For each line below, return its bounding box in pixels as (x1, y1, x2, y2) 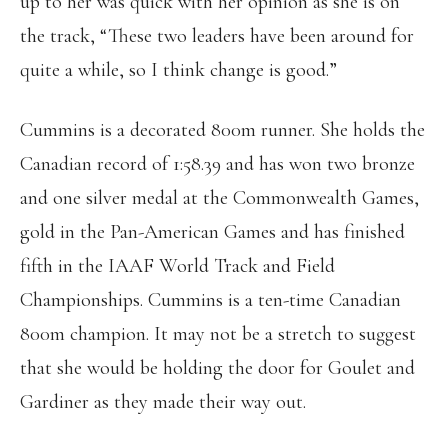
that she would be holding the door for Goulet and (20, 356, 415, 380)
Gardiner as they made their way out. (20, 390, 306, 414)
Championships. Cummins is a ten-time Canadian (20, 288, 401, 312)
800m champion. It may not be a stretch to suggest (20, 322, 416, 346)
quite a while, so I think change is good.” (20, 58, 337, 82)
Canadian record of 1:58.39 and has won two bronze (20, 152, 415, 176)
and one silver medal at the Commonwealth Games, (20, 186, 419, 210)
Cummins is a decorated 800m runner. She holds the (20, 118, 425, 142)
